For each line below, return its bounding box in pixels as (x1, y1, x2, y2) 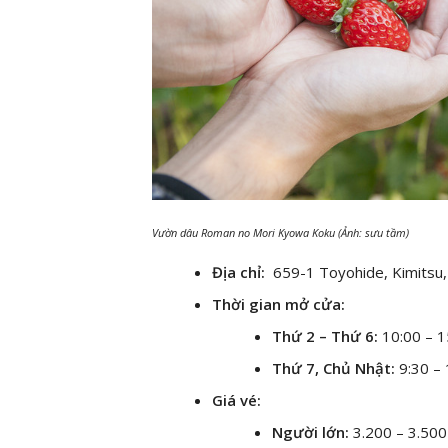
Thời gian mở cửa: (212, 294, 345, 315)
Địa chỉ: (212, 262, 265, 283)
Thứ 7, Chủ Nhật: (272, 358, 395, 379)
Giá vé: (212, 390, 265, 411)
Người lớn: (272, 422, 349, 443)
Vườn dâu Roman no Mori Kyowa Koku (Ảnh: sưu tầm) (152, 224, 409, 240)
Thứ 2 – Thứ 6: (272, 326, 378, 347)
